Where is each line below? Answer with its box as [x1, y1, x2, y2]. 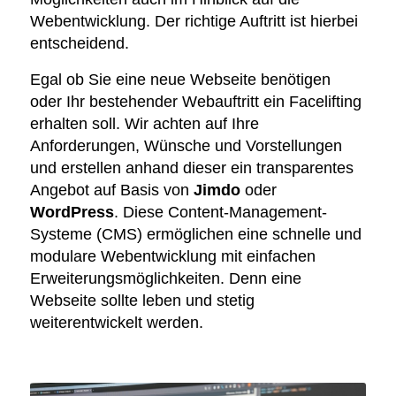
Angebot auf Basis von [29, 180, 194, 199]
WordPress [29, 202, 114, 221]
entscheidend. [29, 34, 129, 53]
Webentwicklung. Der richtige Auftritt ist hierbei [29, 12, 358, 31]
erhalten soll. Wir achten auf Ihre [29, 114, 259, 133]
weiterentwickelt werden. [29, 313, 203, 331]
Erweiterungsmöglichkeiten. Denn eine [29, 269, 301, 287]
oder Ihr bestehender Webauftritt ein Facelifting [29, 92, 362, 110]
